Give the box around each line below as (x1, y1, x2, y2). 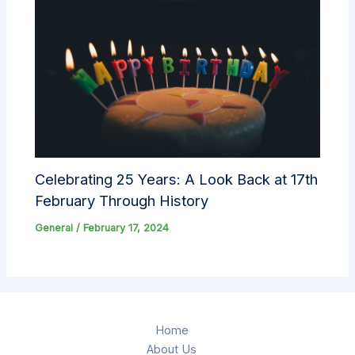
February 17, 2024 (83, 222, 170, 235)
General (35, 222, 74, 235)
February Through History (35, 192, 209, 210)
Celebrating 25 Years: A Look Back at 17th (35, 170, 319, 189)
